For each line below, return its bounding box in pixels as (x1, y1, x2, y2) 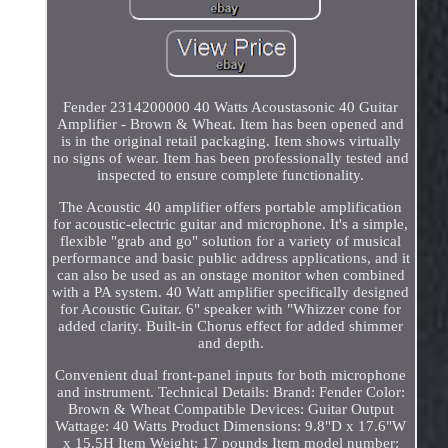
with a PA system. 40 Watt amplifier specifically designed (52, 284, 410, 301)
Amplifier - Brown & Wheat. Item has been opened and (57, 116, 405, 133)
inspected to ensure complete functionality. (97, 167, 365, 184)
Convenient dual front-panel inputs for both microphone (55, 367, 407, 384)
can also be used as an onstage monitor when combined (56, 267, 405, 284)
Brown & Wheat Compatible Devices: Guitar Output (67, 401, 394, 418)
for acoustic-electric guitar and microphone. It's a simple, (53, 216, 409, 233)
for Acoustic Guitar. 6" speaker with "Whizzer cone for (60, 301, 402, 318)
